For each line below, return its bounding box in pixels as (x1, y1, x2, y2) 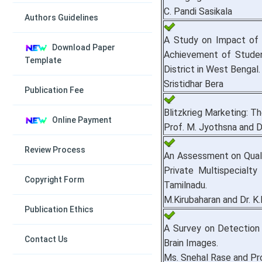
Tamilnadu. (164, 180, 207, 191)
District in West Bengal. (164, 64, 260, 75)
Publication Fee (25, 85, 84, 95)
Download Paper (51, 43, 115, 52)
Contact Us (25, 235, 68, 244)
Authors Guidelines (25, 13, 98, 22)
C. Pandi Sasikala (164, 6, 232, 18)
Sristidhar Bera (164, 78, 223, 90)
